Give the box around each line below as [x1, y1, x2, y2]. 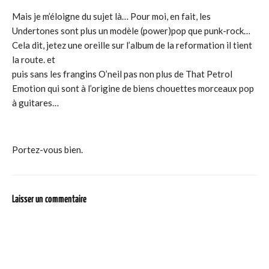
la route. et [12, 54, 55, 65]
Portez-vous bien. [12, 144, 83, 156]
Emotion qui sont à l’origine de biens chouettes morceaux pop [12, 83, 254, 94]
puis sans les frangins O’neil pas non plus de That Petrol [12, 68, 232, 80]
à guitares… [12, 97, 59, 109]
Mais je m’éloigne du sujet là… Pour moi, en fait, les [12, 11, 211, 22]
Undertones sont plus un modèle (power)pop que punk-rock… [12, 25, 250, 37]
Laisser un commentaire [12, 195, 86, 205]
